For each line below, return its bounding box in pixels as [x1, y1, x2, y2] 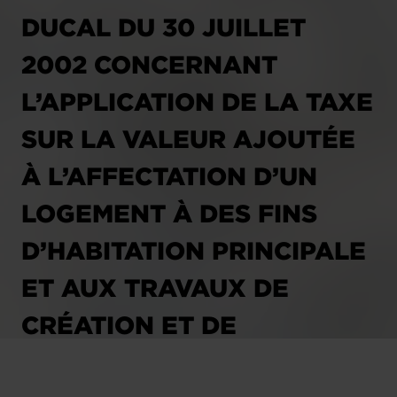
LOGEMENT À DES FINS [21, 199, 317, 227]
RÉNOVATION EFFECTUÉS [21, 348, 349, 376]
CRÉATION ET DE [21, 311, 237, 339]
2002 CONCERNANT [21, 51, 277, 78]
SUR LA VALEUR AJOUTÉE [21, 125, 355, 152]
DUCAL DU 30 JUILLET [21, 13, 306, 41]
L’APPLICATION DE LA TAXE [21, 88, 373, 115]
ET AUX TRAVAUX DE [21, 274, 289, 301]
